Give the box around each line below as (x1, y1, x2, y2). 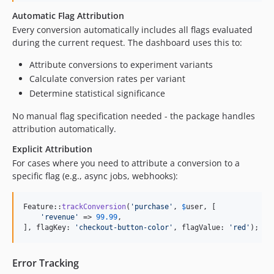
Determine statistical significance (29, 87, 165, 99)
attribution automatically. (12, 122, 116, 135)
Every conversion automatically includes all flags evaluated (12, 23, 253, 35)
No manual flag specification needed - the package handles (12, 109, 255, 122)
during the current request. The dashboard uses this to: (12, 36, 242, 48)
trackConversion (62, 202, 126, 211)
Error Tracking (12, 256, 79, 270)
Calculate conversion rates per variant (29, 73, 185, 84)
